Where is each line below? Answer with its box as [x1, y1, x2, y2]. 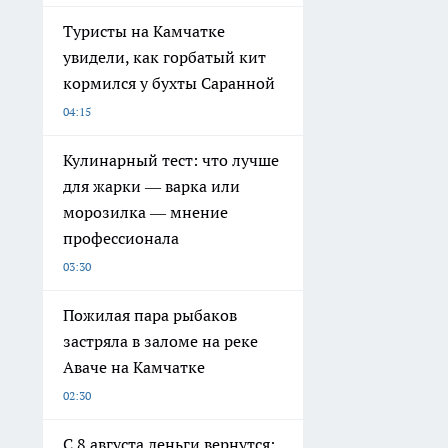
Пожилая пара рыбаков [63, 305, 237, 326]
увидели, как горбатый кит [63, 47, 266, 68]
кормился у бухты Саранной [63, 73, 275, 94]
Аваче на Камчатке [63, 357, 205, 378]
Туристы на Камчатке [63, 21, 225, 42]
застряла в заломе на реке [63, 331, 258, 352]
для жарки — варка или [63, 176, 240, 197]
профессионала [63, 228, 179, 249]
